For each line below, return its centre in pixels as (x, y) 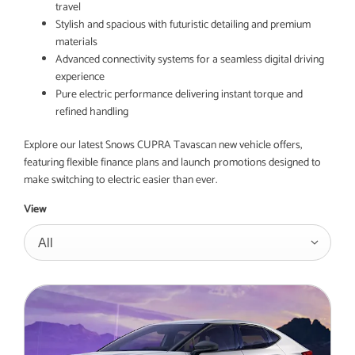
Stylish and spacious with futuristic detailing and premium (183, 25)
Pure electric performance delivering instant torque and (179, 95)
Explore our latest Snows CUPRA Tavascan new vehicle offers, (163, 145)
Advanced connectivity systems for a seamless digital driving (190, 60)
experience (81, 77)
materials (78, 42)
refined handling (92, 112)
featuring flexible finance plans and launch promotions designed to (172, 163)
